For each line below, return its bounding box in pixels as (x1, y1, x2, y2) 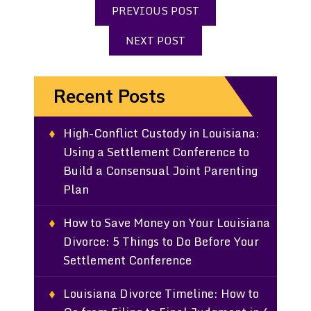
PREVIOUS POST (112, 1, 199, 19)
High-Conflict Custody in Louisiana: (63, 123, 260, 142)
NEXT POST (126, 31, 185, 49)
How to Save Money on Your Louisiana (63, 212, 270, 232)
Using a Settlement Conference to (63, 142, 249, 161)
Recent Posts (53, 84, 165, 108)
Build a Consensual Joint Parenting (63, 160, 258, 180)
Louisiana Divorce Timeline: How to (63, 283, 259, 303)
